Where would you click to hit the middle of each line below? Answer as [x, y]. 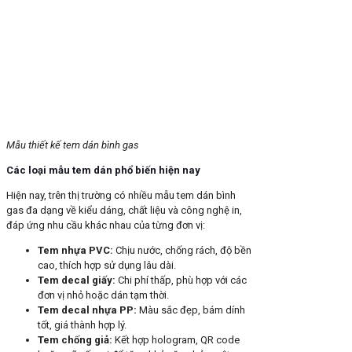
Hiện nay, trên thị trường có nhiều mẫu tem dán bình [121, 196]
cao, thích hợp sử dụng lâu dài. [107, 266]
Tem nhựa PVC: [75, 251]
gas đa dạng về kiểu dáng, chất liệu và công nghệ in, [124, 211]
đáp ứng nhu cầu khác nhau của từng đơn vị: [106, 225]
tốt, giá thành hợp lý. [82, 325]
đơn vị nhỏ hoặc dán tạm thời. [103, 295]
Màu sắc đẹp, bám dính [191, 310]
